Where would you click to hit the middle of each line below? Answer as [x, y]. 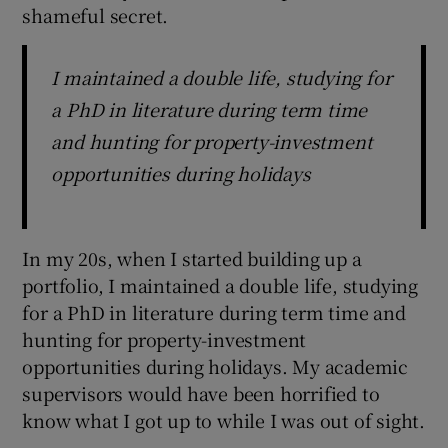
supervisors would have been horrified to [201, 392]
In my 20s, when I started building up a [192, 257]
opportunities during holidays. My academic [215, 365]
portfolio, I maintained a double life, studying [220, 284]
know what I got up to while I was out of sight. [224, 419]
